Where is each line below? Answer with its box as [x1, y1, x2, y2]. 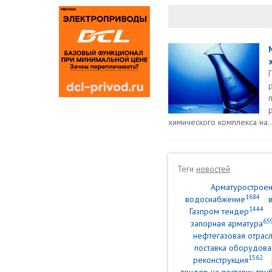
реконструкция [192, 254, 248, 265]
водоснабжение [185, 194, 245, 205]
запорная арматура [190, 218, 263, 229]
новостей [196, 163, 230, 174]
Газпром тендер [189, 206, 249, 217]
